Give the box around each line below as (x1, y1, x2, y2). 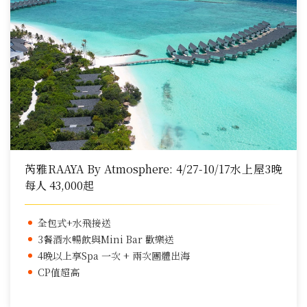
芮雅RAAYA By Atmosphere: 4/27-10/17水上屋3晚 (25, 161, 282, 177)
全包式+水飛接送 (38, 216, 111, 230)
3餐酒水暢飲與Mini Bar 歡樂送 (38, 232, 174, 247)
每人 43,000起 (25, 177, 94, 194)
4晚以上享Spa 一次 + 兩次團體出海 (38, 249, 190, 263)
